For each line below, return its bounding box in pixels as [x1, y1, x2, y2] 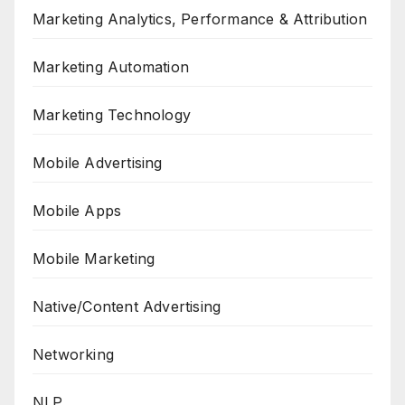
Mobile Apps [33, 202, 122, 221]
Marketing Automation [33, 58, 189, 77]
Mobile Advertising [33, 154, 163, 173]
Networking [33, 345, 114, 364]
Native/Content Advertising [33, 297, 221, 316]
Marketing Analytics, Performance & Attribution [33, 10, 368, 29]
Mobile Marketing [33, 250, 155, 268]
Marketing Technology [33, 106, 191, 125]
